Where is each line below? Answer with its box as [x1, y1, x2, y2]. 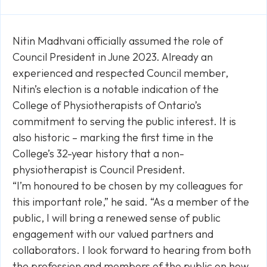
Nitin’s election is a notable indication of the [13, 82, 219, 96]
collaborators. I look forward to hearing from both [13, 243, 251, 257]
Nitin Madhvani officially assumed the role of [13, 34, 223, 48]
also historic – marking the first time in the [13, 131, 213, 144]
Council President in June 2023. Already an [13, 50, 213, 64]
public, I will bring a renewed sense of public [13, 211, 221, 225]
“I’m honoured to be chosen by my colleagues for [13, 179, 243, 193]
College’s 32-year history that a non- [13, 147, 184, 160]
